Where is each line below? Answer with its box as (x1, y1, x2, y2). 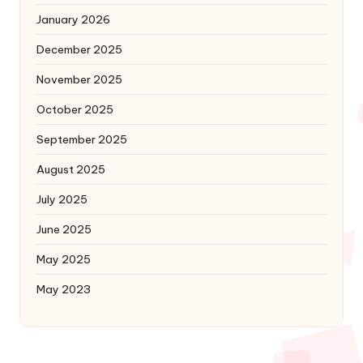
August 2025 (36, 162, 105, 177)
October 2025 (36, 102, 113, 117)
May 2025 (36, 252, 91, 267)
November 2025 (36, 72, 122, 88)
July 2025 (36, 192, 88, 207)
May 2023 (36, 282, 91, 297)
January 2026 (36, 12, 110, 28)
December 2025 (36, 42, 122, 58)
